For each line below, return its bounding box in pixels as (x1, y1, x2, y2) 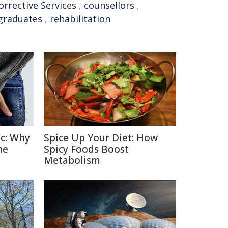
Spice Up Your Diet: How (44, 131, 158, 145)
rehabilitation (50, 13, 110, 25)
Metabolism (44, 154, 100, 167)
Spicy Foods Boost (44, 142, 129, 156)
